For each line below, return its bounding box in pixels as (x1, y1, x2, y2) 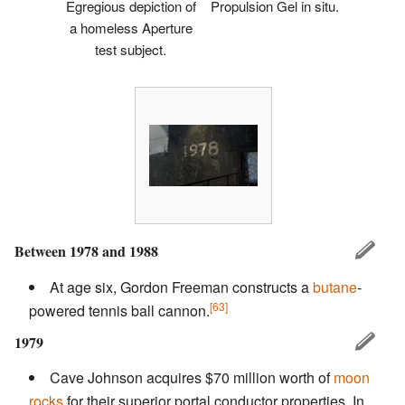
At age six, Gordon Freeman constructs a (50, 276, 313, 297)
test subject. (95, 39, 166, 59)
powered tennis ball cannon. (29, 299, 210, 321)
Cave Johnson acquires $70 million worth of (50, 367, 334, 389)
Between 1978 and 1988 (14, 240, 158, 261)
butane (313, 276, 357, 297)
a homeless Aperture (69, 17, 193, 37)
